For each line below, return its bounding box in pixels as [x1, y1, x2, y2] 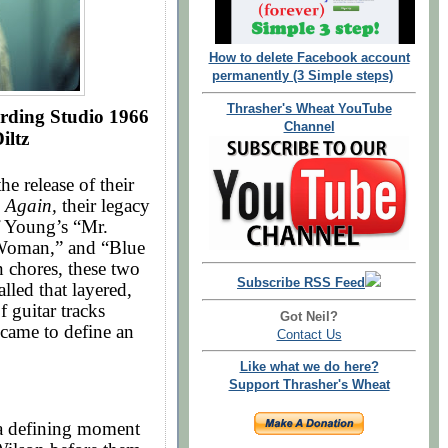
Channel [283, 120, 335, 134]
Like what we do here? [239, 360, 379, 375]
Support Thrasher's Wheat [228, 378, 390, 393]
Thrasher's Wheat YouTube [226, 102, 392, 116]
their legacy [57, 194, 150, 216]
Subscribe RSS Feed [237, 275, 365, 290]
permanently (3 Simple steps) [212, 69, 394, 84]
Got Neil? [280, 309, 338, 324]
